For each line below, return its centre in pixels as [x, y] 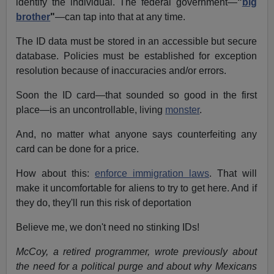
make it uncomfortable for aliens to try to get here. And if [136, 188]
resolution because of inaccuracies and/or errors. [121, 71]
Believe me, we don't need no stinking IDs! [108, 228]
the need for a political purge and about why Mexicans [136, 267]
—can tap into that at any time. [120, 17]
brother [33, 17]
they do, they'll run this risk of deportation [104, 203]
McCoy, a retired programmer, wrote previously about [136, 252]
